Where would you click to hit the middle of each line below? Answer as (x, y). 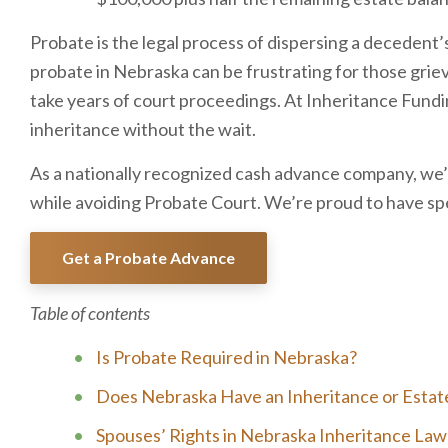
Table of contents (90, 313)
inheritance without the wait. (143, 129)
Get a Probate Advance (148, 257)
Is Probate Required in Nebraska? (226, 357)
